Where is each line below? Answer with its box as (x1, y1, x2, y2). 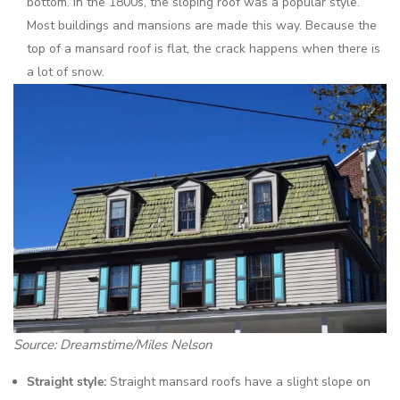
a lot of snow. (27, 63, 108, 81)
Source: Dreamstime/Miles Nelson (13, 335, 212, 354)
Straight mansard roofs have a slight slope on (106, 372, 371, 390)
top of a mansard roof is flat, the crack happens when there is (27, 40, 380, 58)
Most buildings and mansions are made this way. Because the (27, 17, 377, 35)
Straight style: (27, 372, 106, 390)
